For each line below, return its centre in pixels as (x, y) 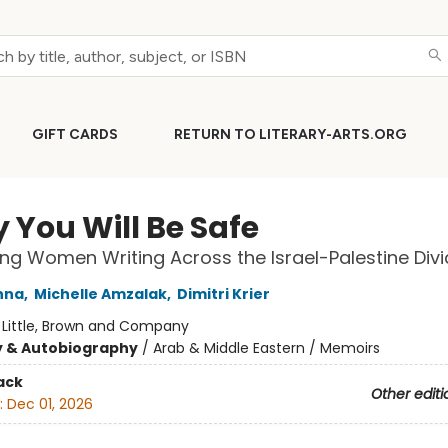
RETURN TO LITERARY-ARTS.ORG (290, 134)
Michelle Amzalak (100, 294)
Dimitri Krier (223, 294)
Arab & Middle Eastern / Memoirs (266, 348)
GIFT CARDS (75, 134)
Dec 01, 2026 (49, 404)
